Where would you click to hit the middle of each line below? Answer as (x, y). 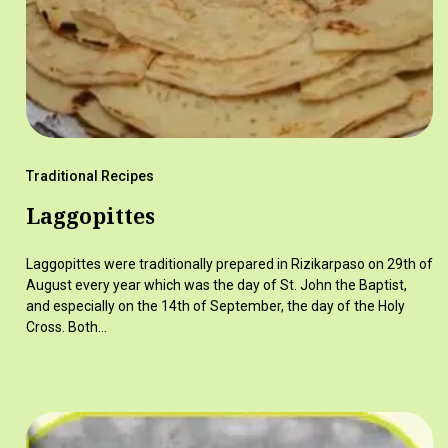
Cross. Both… (66, 326)
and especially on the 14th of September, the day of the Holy (215, 305)
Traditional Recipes (89, 175)
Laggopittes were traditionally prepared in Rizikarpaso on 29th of (229, 263)
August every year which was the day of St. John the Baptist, (216, 284)
